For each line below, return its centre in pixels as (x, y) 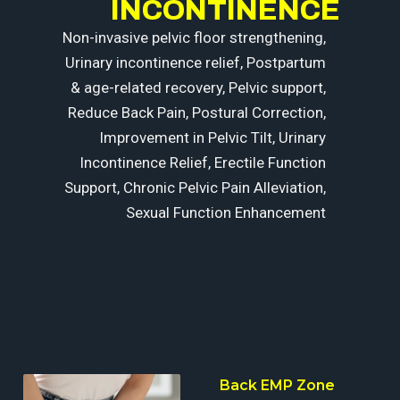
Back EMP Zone (277, 385)
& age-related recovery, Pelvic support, (199, 87)
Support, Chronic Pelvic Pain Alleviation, (196, 187)
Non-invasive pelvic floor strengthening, (195, 37)
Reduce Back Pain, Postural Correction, (197, 112)
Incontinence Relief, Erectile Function (203, 162)
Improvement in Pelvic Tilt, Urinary (213, 137)
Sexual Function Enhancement (226, 212)
